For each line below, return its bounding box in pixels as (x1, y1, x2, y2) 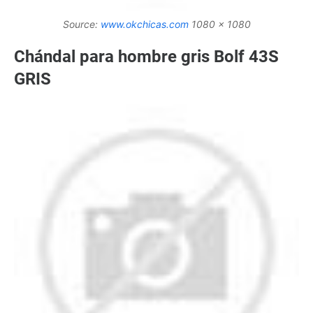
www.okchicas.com (100, 17, 189, 30)
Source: (62, 17, 101, 30)
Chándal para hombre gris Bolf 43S (14, 46, 279, 66)
